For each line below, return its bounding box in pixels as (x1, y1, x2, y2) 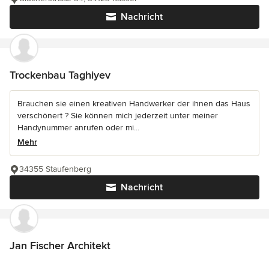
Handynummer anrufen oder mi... (17, 122, 139, 133)
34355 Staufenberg (19, 164, 91, 175)
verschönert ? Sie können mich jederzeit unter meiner (17, 110, 218, 121)
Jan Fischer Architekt (10, 239, 110, 253)
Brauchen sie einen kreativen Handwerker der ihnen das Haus (17, 98, 250, 109)
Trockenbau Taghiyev (10, 68, 110, 82)
